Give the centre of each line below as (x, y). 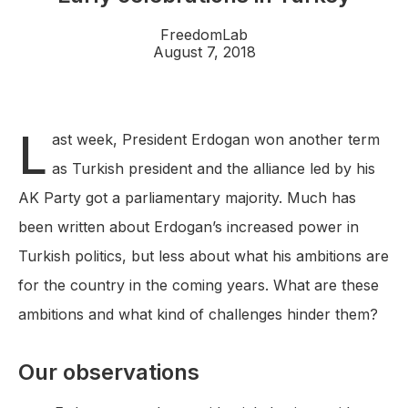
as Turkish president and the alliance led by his (214, 169)
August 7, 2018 (204, 52)
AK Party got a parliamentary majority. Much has (187, 198)
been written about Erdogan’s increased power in (189, 227)
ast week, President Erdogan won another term (216, 140)
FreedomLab (204, 35)
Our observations (109, 372)
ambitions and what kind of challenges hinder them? (198, 315)
